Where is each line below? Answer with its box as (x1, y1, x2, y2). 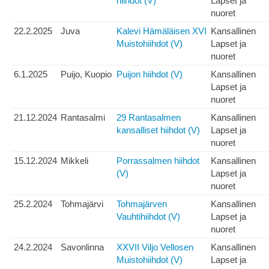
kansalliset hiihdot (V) (116, 125, 200, 136)
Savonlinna (61, 242, 104, 253)
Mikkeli (61, 156, 88, 166)
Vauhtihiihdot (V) (116, 211, 180, 222)
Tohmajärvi (61, 199, 103, 210)
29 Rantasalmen (116, 112, 181, 123)
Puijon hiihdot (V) (116, 69, 183, 80)
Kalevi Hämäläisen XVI (116, 26, 207, 37)
